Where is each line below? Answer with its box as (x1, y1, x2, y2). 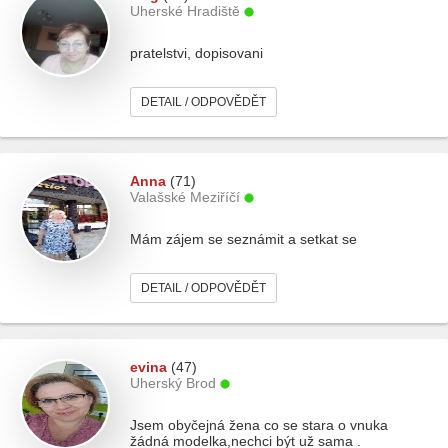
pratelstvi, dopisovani (130, 45, 263, 61)
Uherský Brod (130, 375, 216, 391)
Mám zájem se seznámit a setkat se (130, 231, 357, 247)
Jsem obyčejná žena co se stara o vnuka (130, 417, 388, 433)
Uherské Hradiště (130, 3, 240, 19)
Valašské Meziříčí (130, 189, 240, 205)
